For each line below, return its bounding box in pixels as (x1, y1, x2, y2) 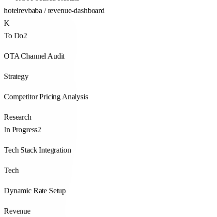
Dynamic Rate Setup (4, 186, 66, 195)
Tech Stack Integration (4, 146, 71, 155)
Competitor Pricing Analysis (4, 93, 88, 101)
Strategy (4, 72, 29, 81)
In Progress (4, 125, 38, 134)
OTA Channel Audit (4, 52, 65, 61)
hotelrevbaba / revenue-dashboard (4, 6, 105, 15)
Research (4, 113, 31, 122)
